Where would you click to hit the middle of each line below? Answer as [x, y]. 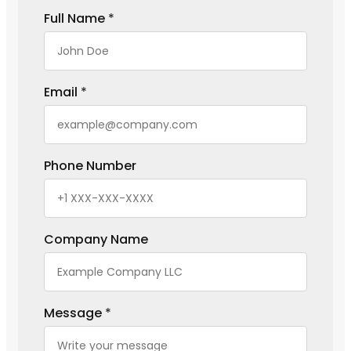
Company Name [96, 239]
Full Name [76, 18]
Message [74, 313]
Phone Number [90, 165]
